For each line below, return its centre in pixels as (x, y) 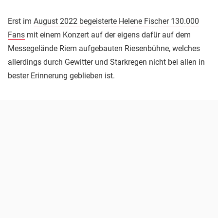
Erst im (21, 21)
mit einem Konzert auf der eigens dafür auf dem (108, 35)
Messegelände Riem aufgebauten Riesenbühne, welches (104, 49)
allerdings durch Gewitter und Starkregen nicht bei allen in (106, 62)
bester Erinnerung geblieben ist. (61, 76)
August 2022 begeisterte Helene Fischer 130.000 (116, 21)
